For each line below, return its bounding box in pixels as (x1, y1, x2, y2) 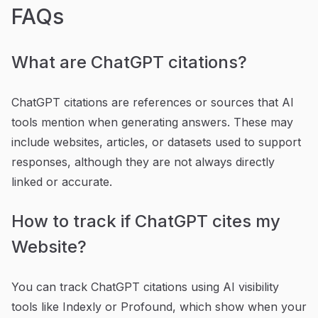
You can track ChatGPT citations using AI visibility (11, 279, 279, 294)
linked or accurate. (11, 174, 112, 189)
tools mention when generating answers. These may (11, 114, 293, 129)
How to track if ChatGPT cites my (11, 210, 280, 231)
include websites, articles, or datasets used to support (11, 134, 301, 149)
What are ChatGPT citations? (11, 51, 247, 72)
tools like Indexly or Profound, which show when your (11, 299, 307, 314)
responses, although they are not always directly (11, 154, 275, 169)
